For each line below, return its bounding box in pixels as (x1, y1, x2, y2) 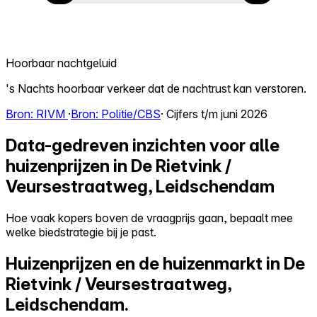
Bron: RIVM (6, 107, 68, 122)
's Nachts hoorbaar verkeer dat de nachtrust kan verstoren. (6, 81, 306, 96)
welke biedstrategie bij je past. (6, 225, 156, 240)
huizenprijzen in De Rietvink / (6, 156, 231, 177)
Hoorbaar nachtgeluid (6, 56, 117, 71)
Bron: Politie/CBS (71, 107, 161, 122)
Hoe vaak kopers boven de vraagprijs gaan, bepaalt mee (6, 211, 293, 226)
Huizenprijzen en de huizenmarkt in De (6, 253, 305, 274)
